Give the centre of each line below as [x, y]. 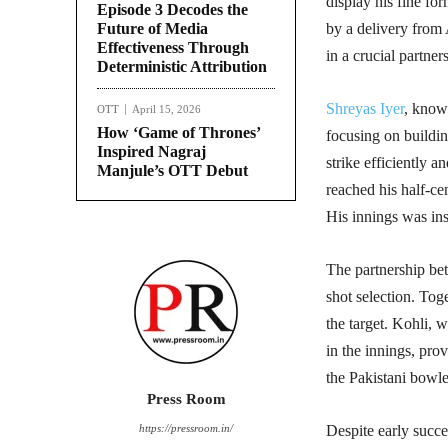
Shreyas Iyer [365, 109]
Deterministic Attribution [182, 67]
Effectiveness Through [173, 48]
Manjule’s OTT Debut [172, 171]
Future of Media [152, 29]
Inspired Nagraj [151, 152]
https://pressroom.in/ [186, 428]
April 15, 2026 [166, 109]
